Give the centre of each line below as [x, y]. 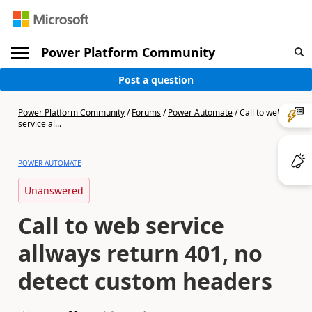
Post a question [156, 79]
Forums [146, 112]
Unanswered [54, 190]
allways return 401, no [140, 253]
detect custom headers [145, 281]
